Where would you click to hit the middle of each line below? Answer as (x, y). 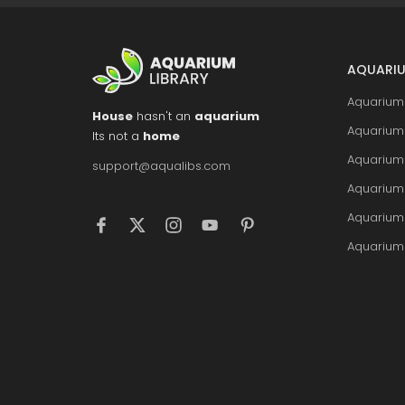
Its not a (118, 136)
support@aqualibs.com (161, 166)
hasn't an (164, 116)
